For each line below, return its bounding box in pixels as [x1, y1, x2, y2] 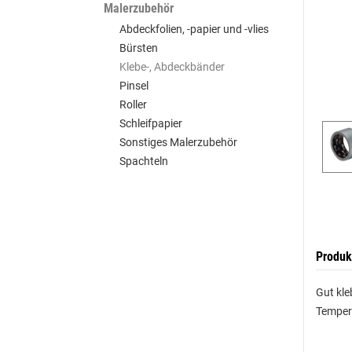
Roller [119, 98, 147, 111]
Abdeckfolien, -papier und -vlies [119, 23, 269, 35]
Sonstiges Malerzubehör [119, 136, 237, 148]
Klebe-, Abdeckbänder [119, 60, 225, 73]
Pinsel [119, 79, 148, 92]
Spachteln [119, 155, 168, 167]
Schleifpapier [119, 117, 182, 130]
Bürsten [119, 42, 158, 54]
